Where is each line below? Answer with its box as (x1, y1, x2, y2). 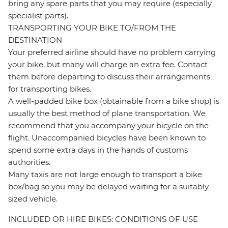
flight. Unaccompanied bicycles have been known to (8, 133, 206, 143)
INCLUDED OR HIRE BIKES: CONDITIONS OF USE (8, 214, 198, 224)
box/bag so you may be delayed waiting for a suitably (8, 182, 209, 192)
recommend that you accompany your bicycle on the (8, 121, 209, 131)
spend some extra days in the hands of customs (8, 145, 188, 155)
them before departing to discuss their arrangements (8, 72, 210, 82)
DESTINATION (8, 35, 62, 45)
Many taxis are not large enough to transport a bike (8, 169, 202, 180)
